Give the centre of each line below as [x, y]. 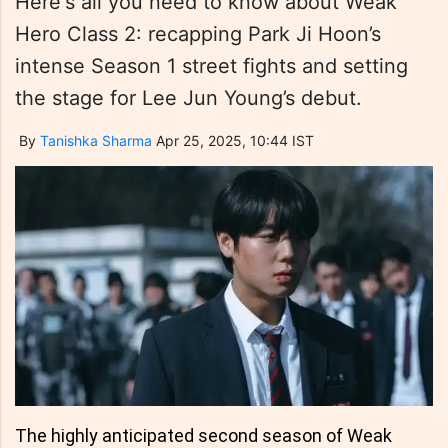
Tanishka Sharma [96, 140]
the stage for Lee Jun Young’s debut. [188, 98]
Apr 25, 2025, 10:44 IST [235, 140]
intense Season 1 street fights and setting [211, 66]
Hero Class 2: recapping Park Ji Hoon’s [198, 34]
